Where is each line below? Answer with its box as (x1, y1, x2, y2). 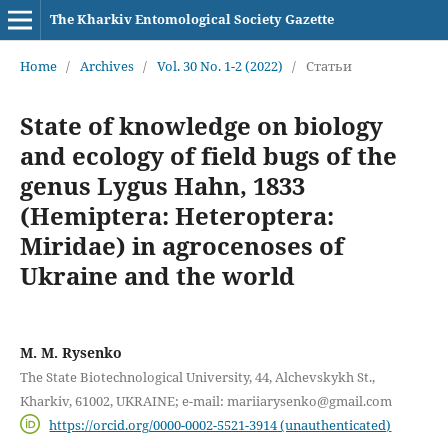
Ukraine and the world (19, 258, 295, 292)
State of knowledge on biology (19, 108, 383, 142)
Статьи (305, 56, 352, 75)
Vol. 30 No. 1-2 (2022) (156, 56, 283, 75)
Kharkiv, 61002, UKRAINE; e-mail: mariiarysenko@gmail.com (19, 391, 392, 410)
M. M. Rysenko (19, 342, 122, 362)
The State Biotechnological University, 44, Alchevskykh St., (19, 367, 375, 386)
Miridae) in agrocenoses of (19, 228, 344, 262)
